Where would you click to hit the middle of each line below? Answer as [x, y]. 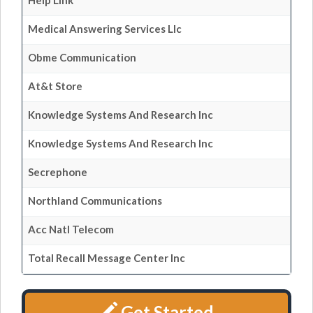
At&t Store [55, 86]
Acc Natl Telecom [71, 229]
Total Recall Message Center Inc [107, 258]
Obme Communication [82, 57]
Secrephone [58, 172]
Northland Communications [95, 201]
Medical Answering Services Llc [105, 29]
